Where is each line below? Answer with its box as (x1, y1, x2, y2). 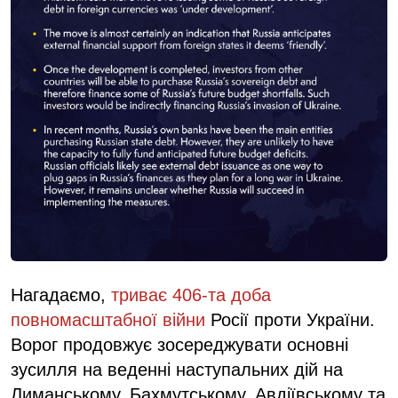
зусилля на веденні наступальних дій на (11, 359, 343, 379)
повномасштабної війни (11, 309, 205, 330)
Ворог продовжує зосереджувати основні (11, 334, 348, 354)
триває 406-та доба (106, 284, 271, 305)
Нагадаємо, (11, 284, 106, 305)
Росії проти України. (205, 309, 375, 330)
